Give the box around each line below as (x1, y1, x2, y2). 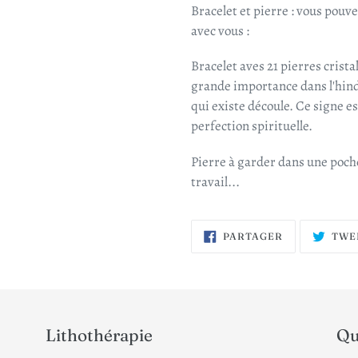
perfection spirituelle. (191, 117, 312, 136)
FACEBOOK (281, 246, 344, 259)
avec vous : (191, 22, 249, 41)
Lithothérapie (46, 324, 153, 345)
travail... (191, 172, 240, 191)
